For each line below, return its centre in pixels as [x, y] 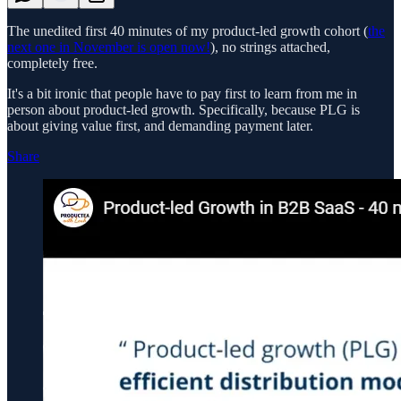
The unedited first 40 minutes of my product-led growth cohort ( [188, 30]
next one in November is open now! [109, 47]
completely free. [52, 63]
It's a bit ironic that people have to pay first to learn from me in [182, 93]
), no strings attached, [270, 47]
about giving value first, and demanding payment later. [160, 125]
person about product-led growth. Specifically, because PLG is [183, 109]
